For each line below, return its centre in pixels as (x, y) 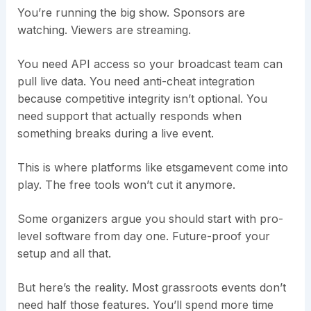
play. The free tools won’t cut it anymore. (126, 185)
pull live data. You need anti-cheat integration (136, 82)
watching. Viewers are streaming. (104, 30)
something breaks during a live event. (115, 134)
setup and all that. (64, 254)
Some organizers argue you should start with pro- (150, 219)
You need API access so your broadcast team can (150, 64)
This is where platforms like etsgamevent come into (152, 168)
